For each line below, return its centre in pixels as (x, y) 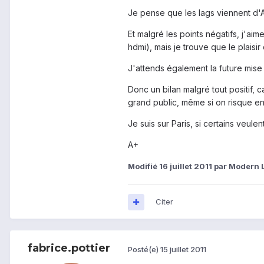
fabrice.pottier (69, 248)
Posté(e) (144, 249)
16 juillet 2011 (186, 166)
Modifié (143, 166)
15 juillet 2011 (183, 249)
